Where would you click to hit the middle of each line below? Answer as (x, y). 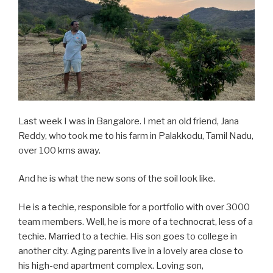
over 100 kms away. (59, 150)
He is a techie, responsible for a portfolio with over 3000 (134, 207)
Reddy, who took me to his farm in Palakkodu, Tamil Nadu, (136, 136)
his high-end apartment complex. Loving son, (111, 265)
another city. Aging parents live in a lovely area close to (131, 251)
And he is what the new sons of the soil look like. (117, 179)
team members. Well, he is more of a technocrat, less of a (136, 222)
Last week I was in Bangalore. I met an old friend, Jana (129, 121)
